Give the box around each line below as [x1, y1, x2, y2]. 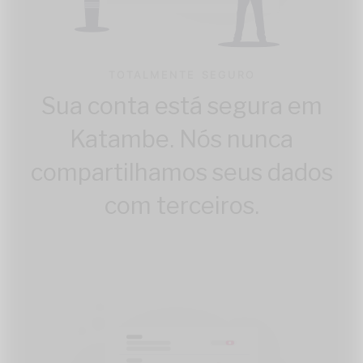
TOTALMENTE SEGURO [108, 67, 255, 81]
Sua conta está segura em [41, 91, 322, 120]
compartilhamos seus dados [30, 157, 333, 186]
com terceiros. [104, 190, 259, 220]
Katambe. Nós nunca [70, 124, 293, 153]
